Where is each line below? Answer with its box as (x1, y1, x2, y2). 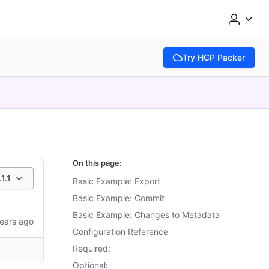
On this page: (73, 158, 122, 168)
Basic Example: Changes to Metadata (73, 210, 220, 220)
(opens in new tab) (163, 70, 249, 82)
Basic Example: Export (73, 176, 160, 186)
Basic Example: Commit (73, 193, 165, 203)
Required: (73, 243, 110, 253)
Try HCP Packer (183, 52, 245, 62)
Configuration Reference (73, 226, 168, 237)
